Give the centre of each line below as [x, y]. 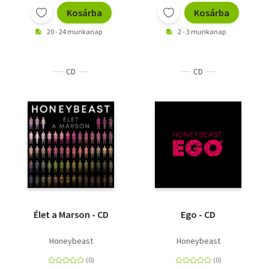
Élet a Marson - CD [71, 214]
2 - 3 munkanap [202, 32]
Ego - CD [198, 214]
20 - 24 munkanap [74, 32]
